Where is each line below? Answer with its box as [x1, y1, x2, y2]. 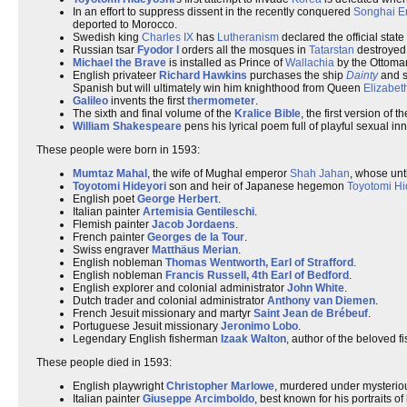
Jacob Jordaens [152, 218, 235, 231]
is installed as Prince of [166, 56, 285, 69]
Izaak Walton [221, 333, 286, 345]
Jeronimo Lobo [221, 320, 298, 333]
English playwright [73, 380, 166, 392]
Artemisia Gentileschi [143, 205, 254, 218]
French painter [73, 231, 147, 243]
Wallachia [285, 56, 334, 69]
